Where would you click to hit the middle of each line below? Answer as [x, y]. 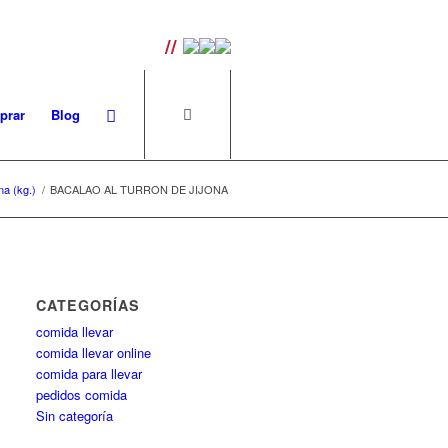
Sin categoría [75, 415]
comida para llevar [89, 373]
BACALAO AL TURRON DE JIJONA [139, 189]
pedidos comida [82, 394]
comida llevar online [94, 352]
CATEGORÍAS [88, 305]
